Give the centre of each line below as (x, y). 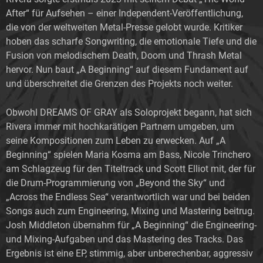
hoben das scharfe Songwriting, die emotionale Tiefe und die (131, 41)
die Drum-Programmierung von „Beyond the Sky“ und (115, 183)
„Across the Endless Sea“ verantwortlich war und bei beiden (128, 197)
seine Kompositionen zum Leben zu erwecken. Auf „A (116, 140)
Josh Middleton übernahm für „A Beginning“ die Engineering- (131, 225)
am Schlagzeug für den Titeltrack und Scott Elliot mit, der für (131, 168)
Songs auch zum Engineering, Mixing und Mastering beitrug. (130, 211)
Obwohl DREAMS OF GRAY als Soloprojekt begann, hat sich (129, 112)
